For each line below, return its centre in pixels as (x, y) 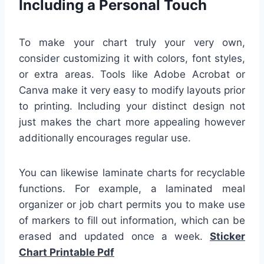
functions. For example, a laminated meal (132, 188)
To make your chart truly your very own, (132, 42)
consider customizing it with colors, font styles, (132, 58)
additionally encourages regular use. (105, 138)
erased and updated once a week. (114, 236)
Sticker (227, 236)
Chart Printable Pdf (67, 252)
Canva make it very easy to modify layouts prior (132, 90)
